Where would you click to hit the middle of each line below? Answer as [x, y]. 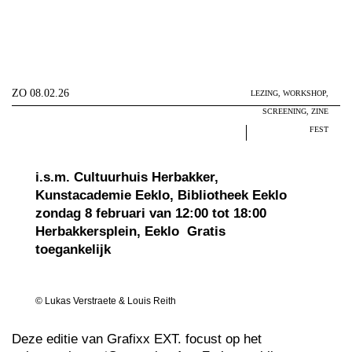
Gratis [206, 231]
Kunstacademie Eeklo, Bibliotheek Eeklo [161, 195]
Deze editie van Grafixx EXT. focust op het [137, 339]
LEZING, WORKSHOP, [290, 93]
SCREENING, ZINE [295, 111]
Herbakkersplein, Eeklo [109, 231]
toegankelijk [73, 249]
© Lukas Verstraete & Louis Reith [106, 301]
